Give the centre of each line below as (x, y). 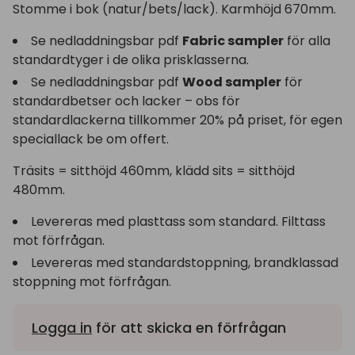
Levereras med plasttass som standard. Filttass (178, 221)
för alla (307, 41)
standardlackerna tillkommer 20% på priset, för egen (177, 120)
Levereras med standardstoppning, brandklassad (185, 263)
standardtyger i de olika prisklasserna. (131, 60)
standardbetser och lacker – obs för (126, 101)
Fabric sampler (233, 41)
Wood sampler (232, 82)
